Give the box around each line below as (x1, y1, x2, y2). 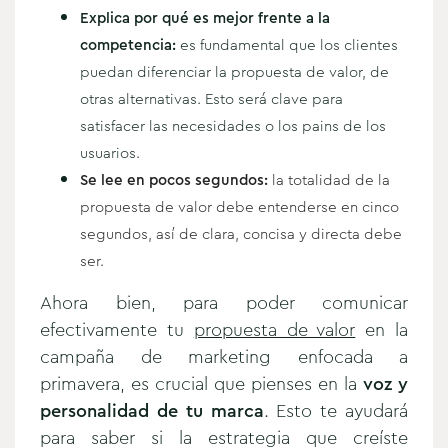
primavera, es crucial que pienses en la (40, 370, 363, 397)
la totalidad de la (268, 168, 390, 191)
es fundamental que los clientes (176, 33, 398, 56)
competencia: (80, 33, 176, 56)
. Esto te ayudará (263, 397, 408, 424)
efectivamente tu (40, 316, 194, 343)
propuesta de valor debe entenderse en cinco (80, 195, 399, 218)
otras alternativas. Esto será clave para (80, 87, 343, 110)
